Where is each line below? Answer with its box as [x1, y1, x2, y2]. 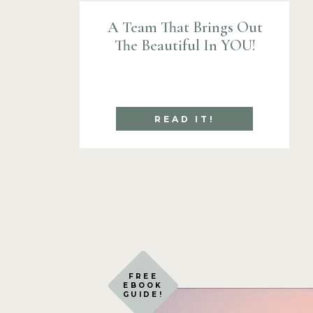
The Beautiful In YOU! [114, 36, 256, 54]
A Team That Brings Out [107, 18, 263, 36]
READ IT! [154, 114, 216, 124]
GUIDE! [123, 290, 163, 299]
